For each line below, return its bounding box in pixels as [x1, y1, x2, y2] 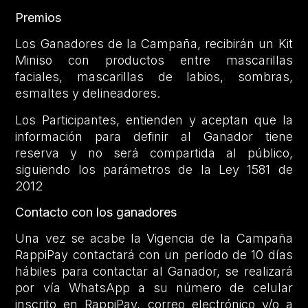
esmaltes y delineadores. [15, 86, 161, 101]
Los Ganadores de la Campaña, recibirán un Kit [15, 36, 293, 52]
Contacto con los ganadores [15, 205, 177, 220]
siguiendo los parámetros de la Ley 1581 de [15, 162, 293, 177]
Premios [15, 10, 62, 25]
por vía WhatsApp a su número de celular [15, 280, 293, 296]
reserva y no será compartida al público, [15, 145, 293, 160]
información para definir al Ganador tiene [15, 129, 293, 144]
